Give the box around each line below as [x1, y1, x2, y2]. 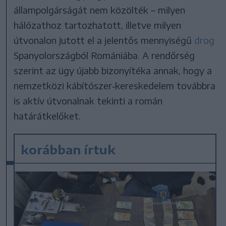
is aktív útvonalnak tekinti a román [14, 94, 163, 106]
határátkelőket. [14, 109, 81, 122]
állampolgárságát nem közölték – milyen [14, 4, 186, 16]
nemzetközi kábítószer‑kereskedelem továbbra [14, 79, 216, 91]
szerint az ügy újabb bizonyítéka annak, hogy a [14, 64, 212, 76]
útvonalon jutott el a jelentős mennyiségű [14, 34, 195, 46]
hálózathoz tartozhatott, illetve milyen [14, 19, 182, 31]
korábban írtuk [21, 141, 116, 157]
